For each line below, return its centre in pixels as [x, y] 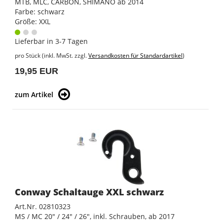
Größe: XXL [33, 22]
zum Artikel [34, 95]
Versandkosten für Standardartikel [135, 56]
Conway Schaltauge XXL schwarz [89, 192]
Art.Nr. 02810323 [43, 207]
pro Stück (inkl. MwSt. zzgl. [52, 56]
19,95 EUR [37, 71]
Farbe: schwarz [40, 12]
